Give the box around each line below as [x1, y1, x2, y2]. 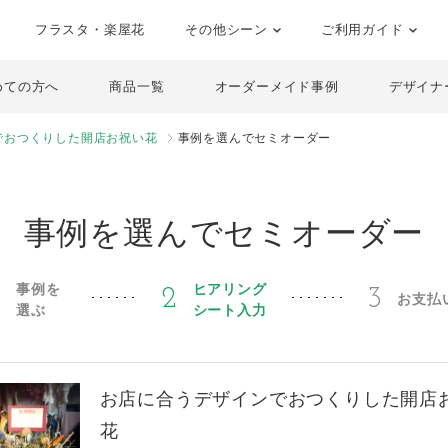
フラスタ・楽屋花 [34, 22, 146, 37]
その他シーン [185, 22, 273, 37]
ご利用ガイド [320, 22, 409, 37]
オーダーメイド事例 [214, 79, 339, 94]
